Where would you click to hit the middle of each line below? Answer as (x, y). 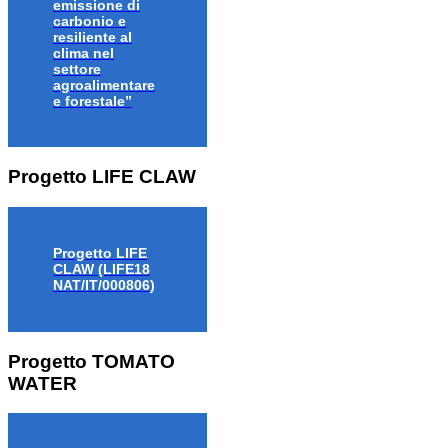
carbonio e (89, 20)
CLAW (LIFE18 (101, 269)
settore (77, 68)
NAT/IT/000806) (104, 285)
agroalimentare (104, 84)
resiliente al (92, 36)
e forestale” (92, 100)
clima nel (83, 52)
